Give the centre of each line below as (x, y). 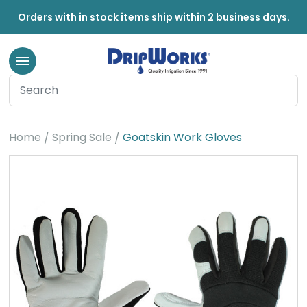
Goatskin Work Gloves (182, 137)
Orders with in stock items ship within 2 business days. (153, 17)
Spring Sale (82, 137)
